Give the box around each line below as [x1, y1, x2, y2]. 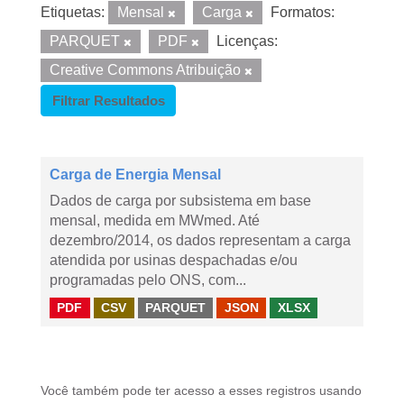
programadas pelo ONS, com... [50, 272, 246, 288]
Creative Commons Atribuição [50, 62, 244, 78]
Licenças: [216, 33, 278, 49]
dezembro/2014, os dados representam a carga [50, 233, 351, 248]
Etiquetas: [41, 5, 105, 20]
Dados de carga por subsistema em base [50, 193, 311, 208]
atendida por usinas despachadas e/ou [50, 252, 298, 268]
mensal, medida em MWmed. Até [50, 213, 260, 228]
